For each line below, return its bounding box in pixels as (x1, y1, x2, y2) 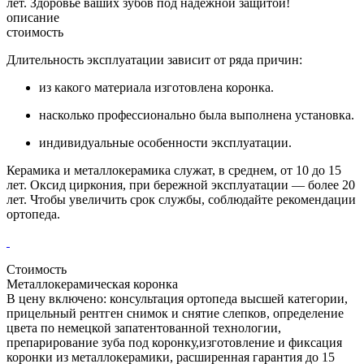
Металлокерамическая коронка (6, 276, 178, 291)
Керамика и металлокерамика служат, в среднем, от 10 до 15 (6, 162, 341, 177)
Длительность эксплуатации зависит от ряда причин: (6, 52, 302, 67)
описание (6, 10, 59, 24)
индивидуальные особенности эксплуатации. (39, 135, 292, 149)
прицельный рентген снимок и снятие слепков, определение (6, 305, 344, 320)
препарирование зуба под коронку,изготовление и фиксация (6, 335, 342, 349)
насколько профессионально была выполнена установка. (39, 107, 354, 122)
